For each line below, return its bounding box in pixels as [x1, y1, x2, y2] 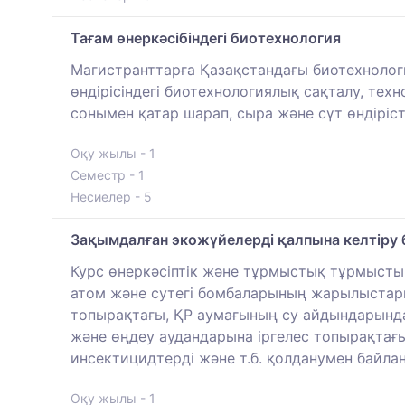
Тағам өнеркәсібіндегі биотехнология [71, 29, 341, 48]
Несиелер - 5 [71, 189, 152, 205]
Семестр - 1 [71, 167, 145, 184]
